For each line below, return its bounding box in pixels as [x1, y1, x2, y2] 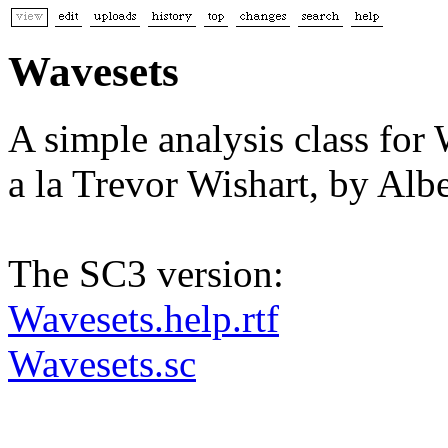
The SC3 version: [8, 251, 284, 295]
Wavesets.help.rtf [8, 296, 279, 340]
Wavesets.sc [8, 341, 196, 385]
